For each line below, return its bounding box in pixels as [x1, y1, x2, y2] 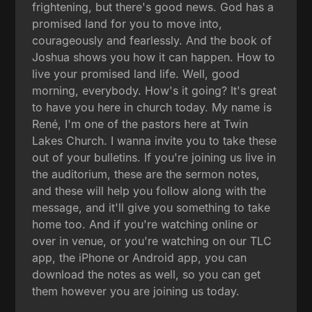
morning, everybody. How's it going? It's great [32, 83, 277, 97]
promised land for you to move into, [32, 16, 223, 31]
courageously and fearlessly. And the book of [32, 33, 272, 47]
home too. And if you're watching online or [32, 217, 258, 231]
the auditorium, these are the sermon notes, [32, 166, 260, 181]
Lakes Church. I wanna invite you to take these [32, 133, 277, 148]
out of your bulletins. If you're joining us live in [32, 150, 276, 164]
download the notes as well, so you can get [32, 267, 261, 281]
